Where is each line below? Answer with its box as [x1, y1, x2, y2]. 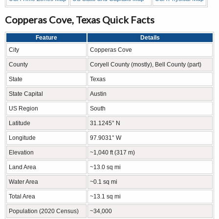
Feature [36, 34, 57, 41]
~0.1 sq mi [90, 178, 117, 185]
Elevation [9, 149, 34, 156]
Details [140, 34, 160, 41]
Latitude [9, 120, 30, 127]
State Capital [9, 90, 43, 97]
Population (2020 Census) [9, 208, 79, 215]
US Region [9, 105, 38, 112]
